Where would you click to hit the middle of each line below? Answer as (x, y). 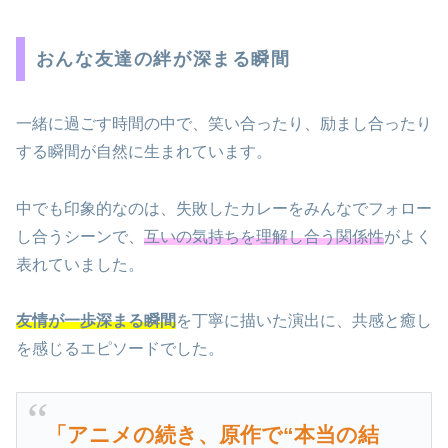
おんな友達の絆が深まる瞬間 (163, 58)
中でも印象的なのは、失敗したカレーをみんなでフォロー (224, 208)
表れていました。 (80, 264)
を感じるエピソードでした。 (120, 349)
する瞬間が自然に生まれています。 (144, 151)
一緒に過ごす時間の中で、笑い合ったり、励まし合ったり (224, 123)
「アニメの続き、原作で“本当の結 (212, 434)
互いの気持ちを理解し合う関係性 (264, 236)
